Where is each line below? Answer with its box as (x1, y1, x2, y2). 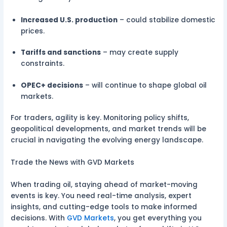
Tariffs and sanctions (21, 48, 101, 58)
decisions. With (11, 213, 67, 223)
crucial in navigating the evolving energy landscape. (11, 135, 206, 145)
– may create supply (101, 48, 179, 58)
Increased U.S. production (21, 15, 118, 25)
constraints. (21, 59, 67, 69)
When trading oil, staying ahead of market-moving (11, 179, 198, 190)
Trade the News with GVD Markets (11, 157, 137, 167)
